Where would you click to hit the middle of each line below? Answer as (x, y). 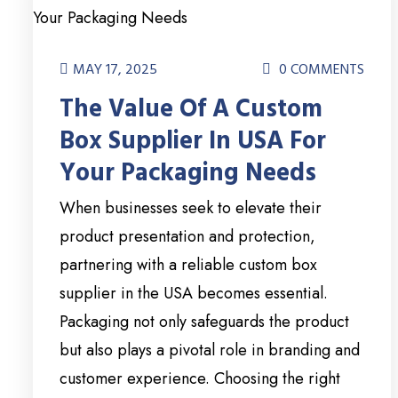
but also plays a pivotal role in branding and (210, 350)
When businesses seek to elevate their (191, 208)
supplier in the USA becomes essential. (194, 294)
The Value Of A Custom (191, 110)
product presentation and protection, (187, 237)
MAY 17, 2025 (115, 70)
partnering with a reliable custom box (188, 265)
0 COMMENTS (320, 70)
